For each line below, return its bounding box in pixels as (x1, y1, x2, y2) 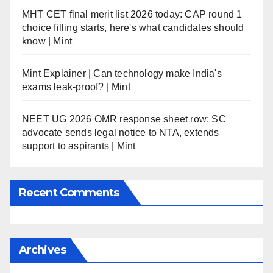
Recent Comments (19, 185, 119, 199)
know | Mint (22, 35, 73, 46)
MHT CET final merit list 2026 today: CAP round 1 (22, 9, 243, 19)
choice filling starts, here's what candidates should (22, 22, 244, 33)
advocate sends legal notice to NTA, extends (22, 127, 219, 138)
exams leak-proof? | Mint (22, 81, 130, 92)
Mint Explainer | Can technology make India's (22, 68, 222, 79)
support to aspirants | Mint (22, 140, 136, 151)
